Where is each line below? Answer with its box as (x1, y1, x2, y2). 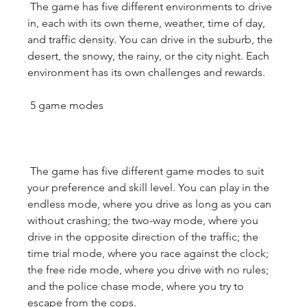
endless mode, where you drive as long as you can (27, 197, 271, 210)
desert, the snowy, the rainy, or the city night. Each (27, 49, 269, 62)
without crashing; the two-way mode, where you (27, 214, 258, 227)
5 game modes (30, 99, 103, 112)
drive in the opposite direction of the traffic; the (27, 230, 258, 243)
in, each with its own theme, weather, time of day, (27, 16, 265, 29)
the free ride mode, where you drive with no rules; (27, 263, 269, 276)
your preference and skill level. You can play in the (27, 181, 269, 194)
